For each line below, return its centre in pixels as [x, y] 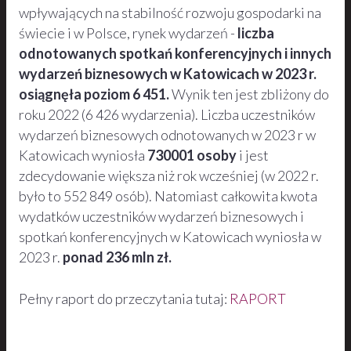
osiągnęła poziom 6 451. [94, 94]
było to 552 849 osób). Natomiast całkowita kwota [168, 196]
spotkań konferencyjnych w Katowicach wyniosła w [170, 237]
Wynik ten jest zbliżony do [249, 94]
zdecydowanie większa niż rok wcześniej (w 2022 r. [169, 176]
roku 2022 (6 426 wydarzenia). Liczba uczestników [167, 115]
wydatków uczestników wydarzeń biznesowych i [161, 217]
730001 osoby [192, 156]
